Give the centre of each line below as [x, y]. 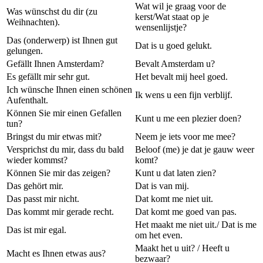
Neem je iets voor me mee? [185, 136]
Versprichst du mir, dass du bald [65, 149]
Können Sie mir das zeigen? [58, 173]
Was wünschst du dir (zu [52, 11]
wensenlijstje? [161, 27]
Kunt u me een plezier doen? [188, 118]
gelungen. [25, 51]
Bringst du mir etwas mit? [54, 136]
